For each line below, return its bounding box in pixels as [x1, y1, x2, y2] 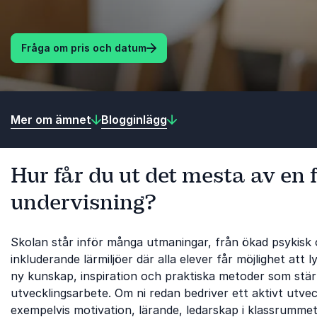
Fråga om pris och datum [21, 42, 146, 54]
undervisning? [11, 189, 156, 216]
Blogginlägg [101, 112, 167, 127]
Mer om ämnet [11, 112, 91, 127]
